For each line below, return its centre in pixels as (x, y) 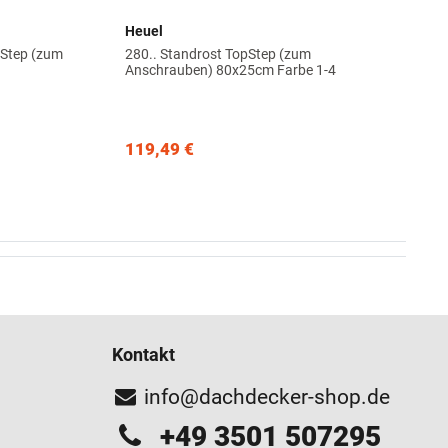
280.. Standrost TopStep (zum (217, 53)
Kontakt (143, 355)
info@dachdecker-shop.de (267, 397)
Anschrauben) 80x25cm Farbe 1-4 (230, 69)
